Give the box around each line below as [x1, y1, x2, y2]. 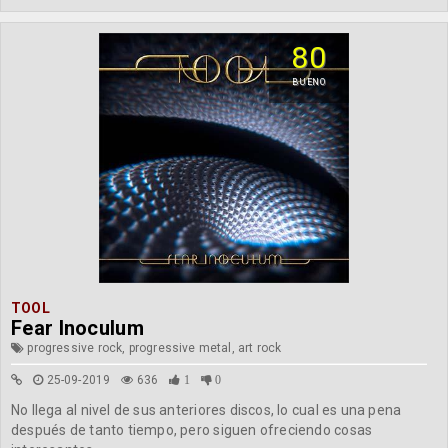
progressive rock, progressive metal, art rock [24, 340, 282, 355]
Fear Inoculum [11, 315, 144, 340]
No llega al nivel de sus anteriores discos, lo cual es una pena [11, 401, 402, 418]
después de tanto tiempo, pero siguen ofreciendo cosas [11, 421, 373, 438]
